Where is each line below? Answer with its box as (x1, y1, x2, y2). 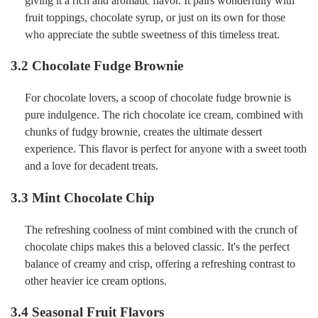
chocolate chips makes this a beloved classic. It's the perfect (25, 240, 290, 253)
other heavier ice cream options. (25, 274, 167, 287)
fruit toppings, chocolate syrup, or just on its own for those (25, 11, 285, 23)
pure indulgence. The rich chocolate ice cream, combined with (25, 109, 303, 121)
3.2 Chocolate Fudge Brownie (11, 58, 183, 74)
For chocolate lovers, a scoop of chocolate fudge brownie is (25, 92, 291, 104)
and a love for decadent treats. (25, 160, 158, 172)
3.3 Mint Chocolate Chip (11, 190, 155, 205)
